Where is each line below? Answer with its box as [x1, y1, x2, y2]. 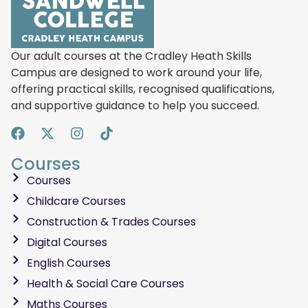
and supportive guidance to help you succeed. [11, 97, 259, 113]
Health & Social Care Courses [26, 275, 184, 291]
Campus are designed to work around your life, [11, 64, 262, 80]
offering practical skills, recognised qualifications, [11, 80, 274, 97]
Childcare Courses [26, 192, 126, 209]
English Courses [26, 254, 111, 271]
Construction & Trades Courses [26, 213, 196, 230]
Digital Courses [26, 234, 107, 250]
